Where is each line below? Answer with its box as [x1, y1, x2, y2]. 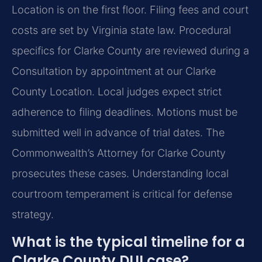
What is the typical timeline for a [12, 232, 245, 252]
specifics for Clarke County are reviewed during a [12, 44, 249, 57]
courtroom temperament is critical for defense [12, 187, 232, 200]
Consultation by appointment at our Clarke [12, 64, 216, 77]
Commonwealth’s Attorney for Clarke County [12, 146, 226, 159]
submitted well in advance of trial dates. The [12, 126, 225, 139]
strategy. [12, 208, 54, 220]
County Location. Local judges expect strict [12, 85, 222, 98]
